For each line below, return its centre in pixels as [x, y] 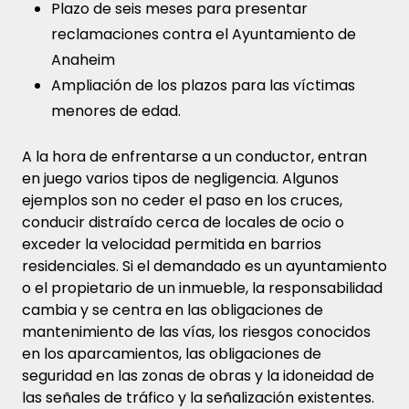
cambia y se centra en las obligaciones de [173, 309]
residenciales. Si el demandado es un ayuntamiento [204, 266]
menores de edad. [116, 110]
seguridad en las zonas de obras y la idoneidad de [198, 375]
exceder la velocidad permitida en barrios [172, 244]
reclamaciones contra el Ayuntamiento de [204, 34]
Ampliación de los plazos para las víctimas [203, 85]
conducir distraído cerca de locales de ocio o [183, 222]
